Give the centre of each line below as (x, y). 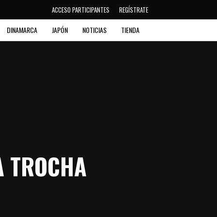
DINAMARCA (22, 30)
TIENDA (131, 30)
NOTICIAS (95, 30)
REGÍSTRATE (134, 10)
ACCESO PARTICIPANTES (81, 10)
